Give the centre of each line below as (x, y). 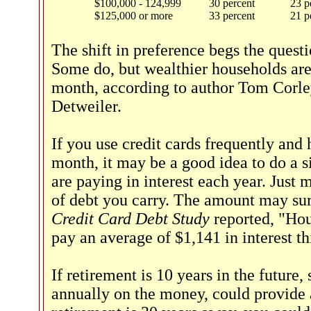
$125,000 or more (134, 16)
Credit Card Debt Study (131, 219)
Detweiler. (86, 106)
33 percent (232, 16)
